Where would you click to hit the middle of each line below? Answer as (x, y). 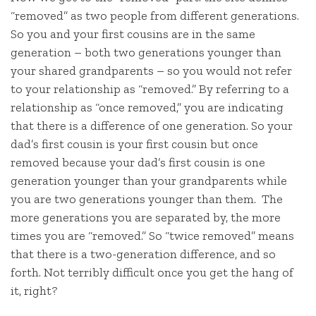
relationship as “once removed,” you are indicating (147, 108)
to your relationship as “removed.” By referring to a (150, 89)
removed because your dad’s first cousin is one (138, 163)
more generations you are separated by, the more (146, 218)
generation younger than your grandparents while (149, 181)
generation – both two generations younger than (146, 53)
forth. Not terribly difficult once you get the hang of (152, 273)
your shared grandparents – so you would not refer (151, 71)
